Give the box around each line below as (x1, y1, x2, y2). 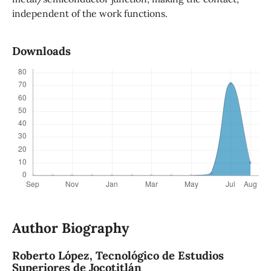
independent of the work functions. (11, 7, 168, 20)
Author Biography (11, 219, 129, 237)
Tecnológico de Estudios (95, 248, 224, 263)
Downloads (11, 44, 71, 59)
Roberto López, (11, 248, 96, 263)
